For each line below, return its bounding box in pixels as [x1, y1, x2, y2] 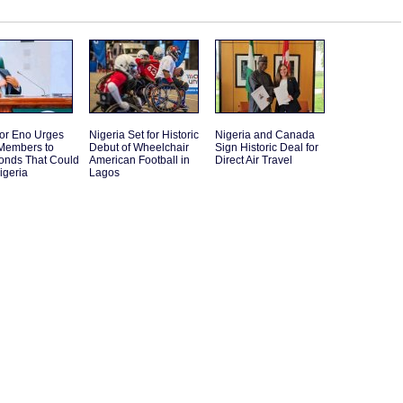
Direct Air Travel [215, 154, 292, 167]
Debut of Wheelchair [89, 141, 189, 155]
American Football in [89, 154, 190, 167]
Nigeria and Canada [215, 129, 315, 142]
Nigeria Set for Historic [89, 129, 199, 142]
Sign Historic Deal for [215, 141, 318, 155]
